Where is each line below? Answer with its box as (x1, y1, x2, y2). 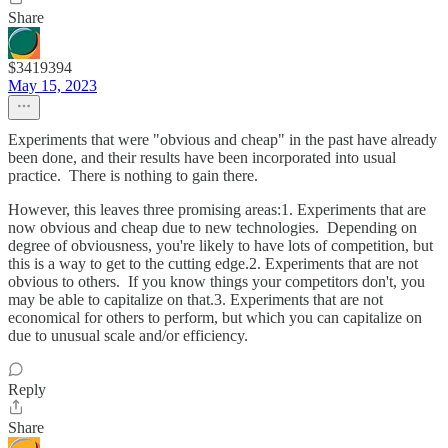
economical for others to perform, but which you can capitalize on (8, 309, 422, 326)
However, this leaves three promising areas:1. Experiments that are (8, 201, 426, 218)
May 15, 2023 (8, 77, 97, 94)
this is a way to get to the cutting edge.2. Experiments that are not (8, 255, 418, 272)
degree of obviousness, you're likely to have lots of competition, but (8, 237, 433, 254)
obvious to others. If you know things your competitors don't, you (8, 273, 425, 290)
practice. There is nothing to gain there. (8, 167, 258, 184)
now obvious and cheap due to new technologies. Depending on (8, 219, 417, 236)
